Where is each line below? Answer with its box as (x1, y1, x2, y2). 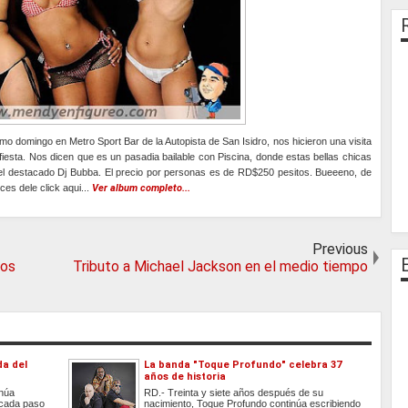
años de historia (144, 371, 227, 383)
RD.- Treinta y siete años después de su (144, 387, 324, 399)
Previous (311, 240, 368, 259)
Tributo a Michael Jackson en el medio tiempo (72, 258, 368, 276)
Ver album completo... (92, 182, 190, 194)
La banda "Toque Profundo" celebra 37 (144, 359, 342, 372)
